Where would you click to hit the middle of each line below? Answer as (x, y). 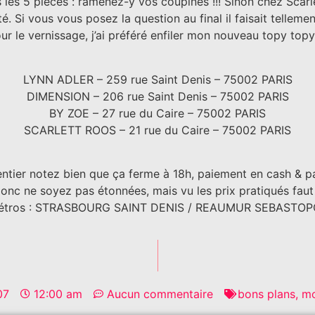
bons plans (266, 294)
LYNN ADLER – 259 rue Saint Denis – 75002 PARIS (157, 79)
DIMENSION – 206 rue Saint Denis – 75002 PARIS (157, 96)
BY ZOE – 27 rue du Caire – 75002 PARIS (157, 113)
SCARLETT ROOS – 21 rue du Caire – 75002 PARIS (157, 130)
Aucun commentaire (160, 294)
